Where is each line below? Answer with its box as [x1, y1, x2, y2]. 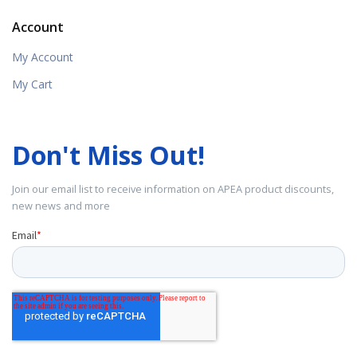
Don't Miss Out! [12, 138, 205, 173]
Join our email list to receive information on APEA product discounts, [12, 182, 334, 197]
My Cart [12, 76, 53, 92]
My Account [12, 49, 73, 65]
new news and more [12, 198, 110, 214]
